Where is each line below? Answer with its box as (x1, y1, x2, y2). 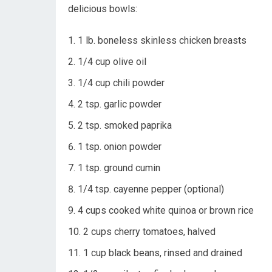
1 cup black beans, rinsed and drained (83, 247, 242, 259)
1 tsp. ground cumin (78, 162, 160, 174)
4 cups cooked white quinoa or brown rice (78, 205, 254, 217)
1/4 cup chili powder (78, 77, 165, 89)
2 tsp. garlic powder (78, 98, 161, 110)
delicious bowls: (68, 3, 137, 15)
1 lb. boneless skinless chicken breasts (78, 35, 246, 47)
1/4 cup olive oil (78, 56, 146, 68)
